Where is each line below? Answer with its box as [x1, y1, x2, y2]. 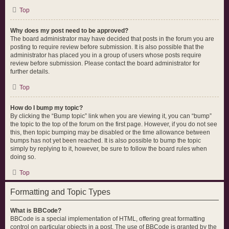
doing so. [10, 153, 36, 161]
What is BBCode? [10, 207, 61, 214]
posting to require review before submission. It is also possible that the [10, 43, 204, 51]
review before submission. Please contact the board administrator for [10, 60, 200, 67]
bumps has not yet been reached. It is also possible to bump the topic [10, 137, 201, 144]
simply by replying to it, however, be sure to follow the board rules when [10, 145, 207, 152]
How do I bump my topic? [10, 104, 83, 111]
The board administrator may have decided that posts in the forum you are [10, 35, 214, 42]
